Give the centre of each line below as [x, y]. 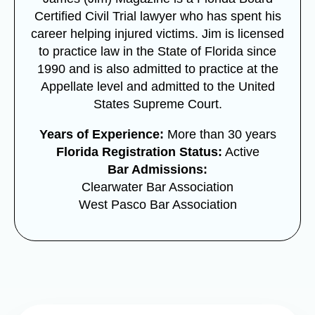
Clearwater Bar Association [157, 187]
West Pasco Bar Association [157, 204]
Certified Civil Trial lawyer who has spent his [157, 16]
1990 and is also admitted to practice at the [157, 69]
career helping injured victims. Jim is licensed [157, 33]
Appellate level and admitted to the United [157, 86]
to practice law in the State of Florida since [157, 51]
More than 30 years [220, 134]
